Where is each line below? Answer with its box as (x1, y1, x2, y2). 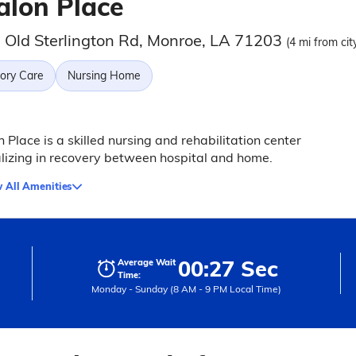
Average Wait (117, 257, 176, 268)
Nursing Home (67, 68, 141, 83)
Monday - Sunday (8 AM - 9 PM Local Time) (91, 283, 281, 295)
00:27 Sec (177, 255, 278, 282)
